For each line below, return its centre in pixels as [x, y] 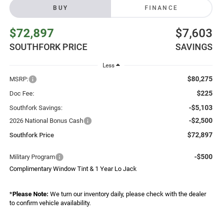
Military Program [32, 157]
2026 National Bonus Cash [46, 120]
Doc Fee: [22, 93]
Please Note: [30, 194]
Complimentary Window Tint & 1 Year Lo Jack [73, 168]
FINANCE [161, 8]
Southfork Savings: [36, 108]
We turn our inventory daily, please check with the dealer [127, 194]
